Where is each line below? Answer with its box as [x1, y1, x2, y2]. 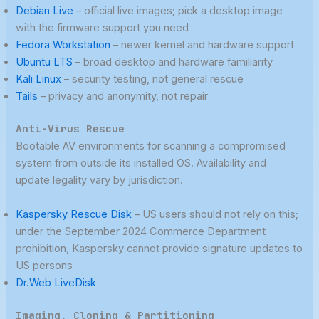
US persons [16, 258, 73, 272]
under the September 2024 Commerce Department [16, 224, 266, 238]
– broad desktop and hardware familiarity [73, 56, 273, 69]
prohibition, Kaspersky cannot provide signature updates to [16, 241, 303, 255]
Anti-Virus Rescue [16, 122, 125, 136]
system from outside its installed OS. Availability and [16, 157, 267, 170]
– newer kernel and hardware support [110, 38, 295, 52]
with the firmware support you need [16, 21, 189, 35]
